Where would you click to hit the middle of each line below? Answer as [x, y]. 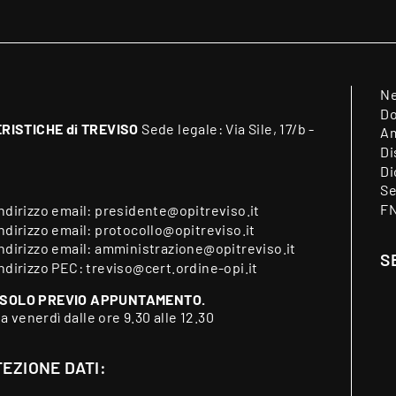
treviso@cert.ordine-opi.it [172, 267]
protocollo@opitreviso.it [175, 229]
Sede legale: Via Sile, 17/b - [226, 129]
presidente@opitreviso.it [177, 210]
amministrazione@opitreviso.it [195, 248]
